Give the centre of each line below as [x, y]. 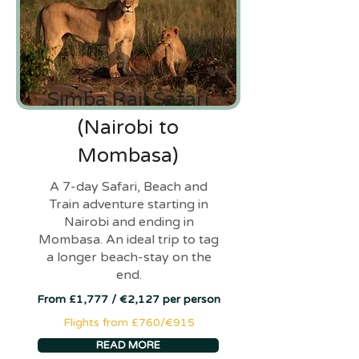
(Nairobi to [128, 127]
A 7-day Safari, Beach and [129, 187]
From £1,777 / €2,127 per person [129, 299]
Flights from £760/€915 [129, 323]
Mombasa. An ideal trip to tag [129, 240]
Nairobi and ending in [129, 222]
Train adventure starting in [129, 204]
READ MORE [128, 345]
